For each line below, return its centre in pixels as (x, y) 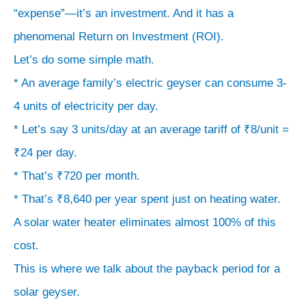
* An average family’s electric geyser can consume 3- (150, 83)
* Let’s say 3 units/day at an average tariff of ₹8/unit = (151, 129)
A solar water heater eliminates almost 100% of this (145, 222)
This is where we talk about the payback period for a (147, 268)
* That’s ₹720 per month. (77, 176)
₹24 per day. (45, 152)
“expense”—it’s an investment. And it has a (124, 13)
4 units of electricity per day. (86, 106)
